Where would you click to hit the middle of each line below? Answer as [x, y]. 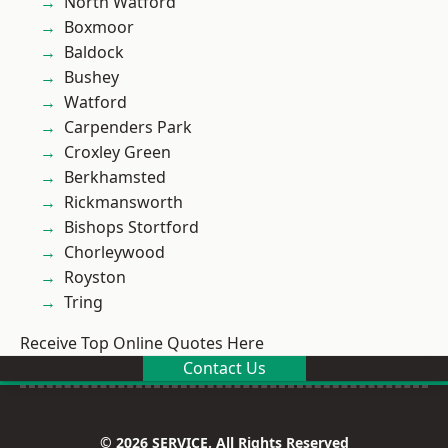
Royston [95, 277]
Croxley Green [117, 152]
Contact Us [224, 368]
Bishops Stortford [131, 227]
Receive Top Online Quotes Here [142, 343]
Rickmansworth [123, 202]
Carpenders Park [128, 127]
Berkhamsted [115, 177]
